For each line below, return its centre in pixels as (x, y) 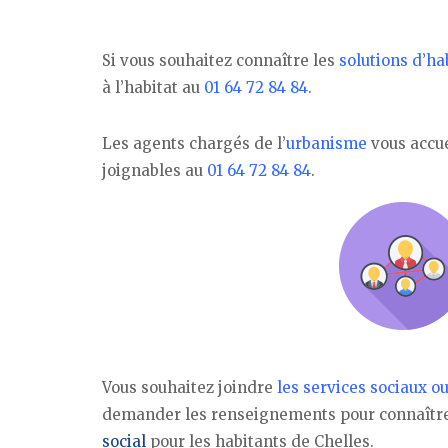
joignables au (154, 171)
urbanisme (326, 144)
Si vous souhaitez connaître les (220, 60)
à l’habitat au (153, 87)
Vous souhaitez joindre (187, 388)
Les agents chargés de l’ (194, 144)
